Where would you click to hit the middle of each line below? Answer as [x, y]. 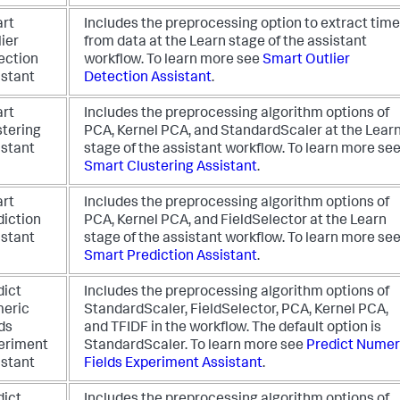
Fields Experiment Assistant [173, 365]
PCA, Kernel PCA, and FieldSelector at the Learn [235, 222]
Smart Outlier [306, 61]
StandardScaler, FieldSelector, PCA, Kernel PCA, [236, 311]
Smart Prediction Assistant [171, 258]
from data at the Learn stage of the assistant [225, 43]
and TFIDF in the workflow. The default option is [233, 329]
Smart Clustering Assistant [171, 168]
